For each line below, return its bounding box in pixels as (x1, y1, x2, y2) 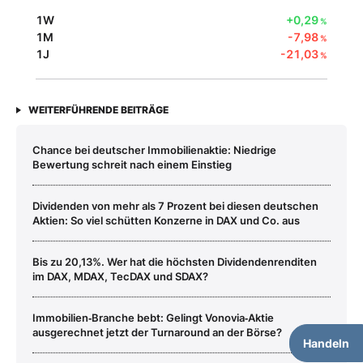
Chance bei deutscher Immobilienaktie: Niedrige (32, 143, 276, 156)
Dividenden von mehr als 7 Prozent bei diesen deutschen (32, 199, 318, 212)
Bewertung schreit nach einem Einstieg (32, 157, 232, 171)
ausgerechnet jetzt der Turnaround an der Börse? (32, 325, 282, 339)
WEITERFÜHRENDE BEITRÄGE (28, 103, 169, 116)
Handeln (303, 336, 349, 350)
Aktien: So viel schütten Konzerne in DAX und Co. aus (32, 213, 300, 227)
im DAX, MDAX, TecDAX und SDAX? (32, 269, 208, 283)
